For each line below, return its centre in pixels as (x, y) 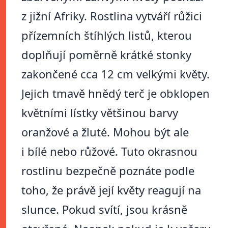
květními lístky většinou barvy (100, 113)
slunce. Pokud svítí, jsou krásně (104, 209)
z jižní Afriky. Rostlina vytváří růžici (112, 16)
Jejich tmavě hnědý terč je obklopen (116, 93)
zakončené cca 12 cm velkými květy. (116, 74)
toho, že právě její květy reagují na (111, 190)
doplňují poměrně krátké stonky (106, 55)
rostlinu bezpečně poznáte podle (108, 171)
